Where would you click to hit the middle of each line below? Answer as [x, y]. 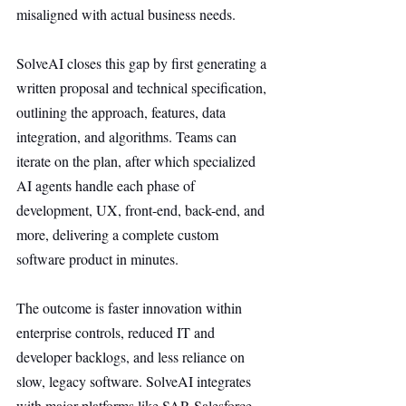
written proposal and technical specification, [143, 87]
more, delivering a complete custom [119, 234]
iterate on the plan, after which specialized [138, 161]
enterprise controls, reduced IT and [117, 332]
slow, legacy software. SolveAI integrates [135, 381]
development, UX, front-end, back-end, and [142, 210]
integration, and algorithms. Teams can [128, 136]
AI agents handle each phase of [107, 185]
